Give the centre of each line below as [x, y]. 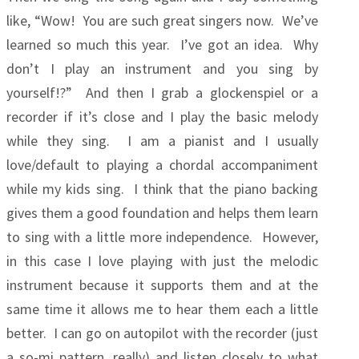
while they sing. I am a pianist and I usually [162, 141]
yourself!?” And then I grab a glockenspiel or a [162, 93]
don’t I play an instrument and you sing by [162, 69]
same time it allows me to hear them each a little [162, 309]
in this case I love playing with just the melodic [162, 261]
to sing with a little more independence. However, [162, 237]
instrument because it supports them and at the [162, 285]
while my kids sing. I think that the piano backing [162, 189]
